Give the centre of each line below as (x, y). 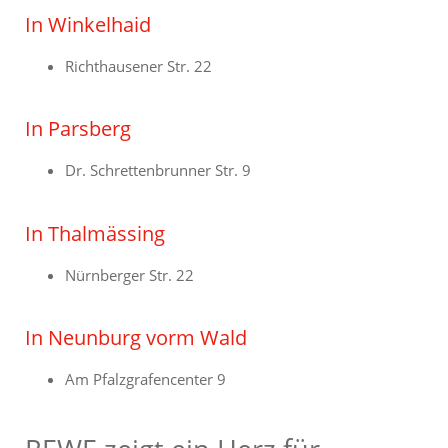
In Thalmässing (95, 233)
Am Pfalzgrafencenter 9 (145, 379)
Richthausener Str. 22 (138, 65)
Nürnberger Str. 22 (129, 274)
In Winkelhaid (88, 24)
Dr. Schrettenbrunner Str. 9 (158, 170)
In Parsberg (78, 129)
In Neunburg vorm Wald (136, 338)
